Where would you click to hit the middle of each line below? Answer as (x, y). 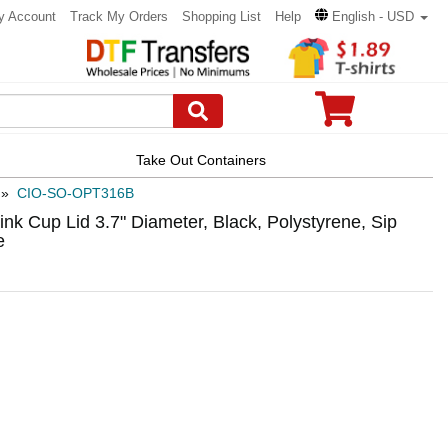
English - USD (373, 16)
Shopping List (221, 16)
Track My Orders (119, 16)
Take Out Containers (200, 159)
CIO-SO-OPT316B (75, 193)
